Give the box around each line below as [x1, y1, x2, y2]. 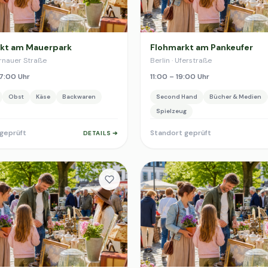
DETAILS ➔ [83, 129, 118, 137]
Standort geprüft [150, 128, 211, 138]
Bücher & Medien [209, 93, 261, 100]
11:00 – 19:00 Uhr [150, 72, 209, 81]
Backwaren [62, 93, 96, 100]
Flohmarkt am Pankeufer [150, 42, 253, 53]
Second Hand [156, 93, 197, 100]
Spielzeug [156, 107, 187, 115]
